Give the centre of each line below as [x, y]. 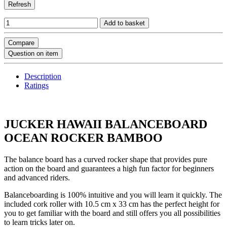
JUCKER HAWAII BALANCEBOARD [106, 124]
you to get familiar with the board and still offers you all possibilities [112, 213]
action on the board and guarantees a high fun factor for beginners [109, 169]
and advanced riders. [37, 178]
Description [43, 77]
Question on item [33, 54]
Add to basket [124, 23]
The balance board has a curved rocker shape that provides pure [106, 160]
